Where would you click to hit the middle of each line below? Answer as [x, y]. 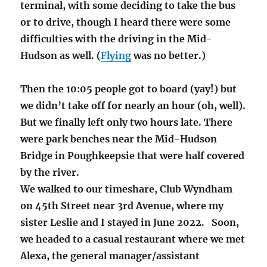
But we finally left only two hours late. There [127, 122]
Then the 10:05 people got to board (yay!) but [129, 89]
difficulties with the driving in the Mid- [117, 39]
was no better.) [169, 56]
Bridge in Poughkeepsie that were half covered [133, 156]
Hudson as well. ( [61, 56]
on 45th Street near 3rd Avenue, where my [122, 206]
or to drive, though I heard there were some [126, 22]
